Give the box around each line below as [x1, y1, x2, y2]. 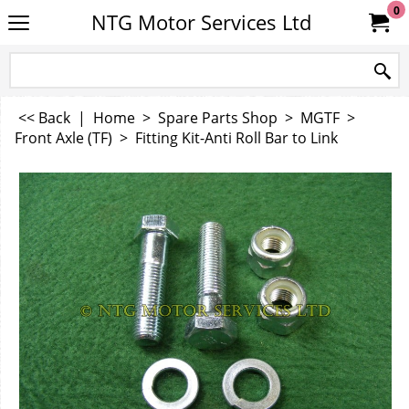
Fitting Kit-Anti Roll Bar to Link [135, 128, 338, 148]
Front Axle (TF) [15, 128, 112, 148]
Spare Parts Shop [158, 108, 278, 128]
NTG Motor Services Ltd [90, 9, 311, 36]
